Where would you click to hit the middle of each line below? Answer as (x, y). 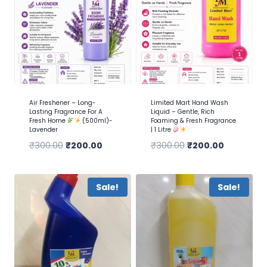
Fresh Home (48, 120)
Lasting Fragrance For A (66, 111)
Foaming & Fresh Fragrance (193, 120)
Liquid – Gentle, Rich (182, 111)
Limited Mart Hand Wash (189, 103)
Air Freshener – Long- (62, 103)
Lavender (43, 129)
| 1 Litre (162, 129)
